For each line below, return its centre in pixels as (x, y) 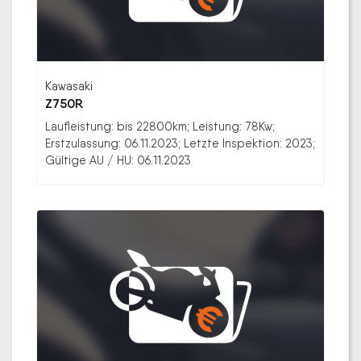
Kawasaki (69, 85)
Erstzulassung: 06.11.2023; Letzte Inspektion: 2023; (180, 143)
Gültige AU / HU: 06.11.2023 (118, 160)
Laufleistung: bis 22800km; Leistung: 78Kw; (160, 126)
